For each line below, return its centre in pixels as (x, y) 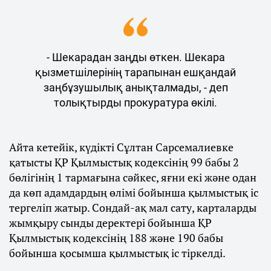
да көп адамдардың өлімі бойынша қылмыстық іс (134, 192)
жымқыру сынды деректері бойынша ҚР (110, 223)
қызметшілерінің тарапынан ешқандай (135, 72)
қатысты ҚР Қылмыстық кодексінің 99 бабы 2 (124, 162)
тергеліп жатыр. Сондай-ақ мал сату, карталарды (133, 207)
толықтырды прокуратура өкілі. (135, 103)
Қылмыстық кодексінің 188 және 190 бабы (116, 238)
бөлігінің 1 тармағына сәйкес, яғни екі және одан (133, 177)
